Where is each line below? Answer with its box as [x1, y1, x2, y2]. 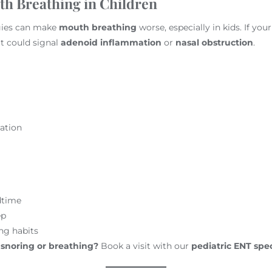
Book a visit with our [98, 240, 192, 251]
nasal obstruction [175, 36, 253, 48]
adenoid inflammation [60, 36, 161, 48]
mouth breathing [58, 21, 137, 33]
